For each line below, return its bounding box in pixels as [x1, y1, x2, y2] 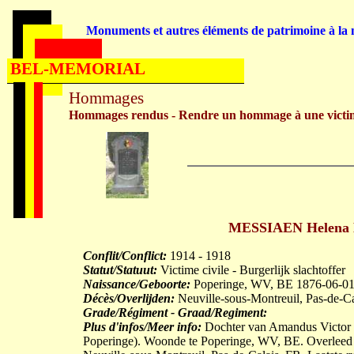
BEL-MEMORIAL [10, 59, 145, 78]
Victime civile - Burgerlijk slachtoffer [157, 263, 345, 277]
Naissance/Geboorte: [83, 277, 190, 291]
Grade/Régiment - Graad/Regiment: [83, 306, 267, 319]
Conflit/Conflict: [83, 249, 167, 262]
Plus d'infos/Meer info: [83, 320, 201, 333]
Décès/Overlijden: [83, 292, 175, 305]
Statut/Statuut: [83, 263, 157, 277]
